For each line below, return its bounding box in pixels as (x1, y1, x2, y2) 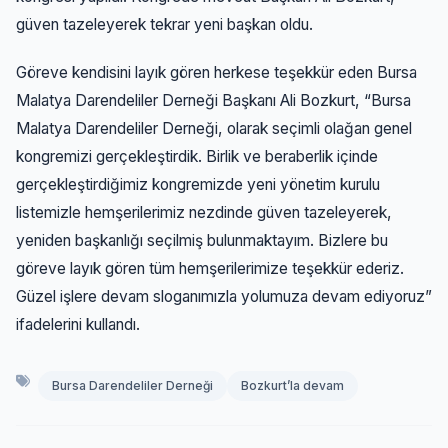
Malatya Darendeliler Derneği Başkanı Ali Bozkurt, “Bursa (16, 90, 411, 110)
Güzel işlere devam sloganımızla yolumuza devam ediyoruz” (16, 286, 432, 306)
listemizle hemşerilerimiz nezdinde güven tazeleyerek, (16, 202, 392, 222)
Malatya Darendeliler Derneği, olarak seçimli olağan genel (16, 118, 412, 138)
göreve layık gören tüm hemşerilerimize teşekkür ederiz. (16, 258, 404, 278)
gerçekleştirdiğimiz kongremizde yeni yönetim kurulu (16, 174, 380, 194)
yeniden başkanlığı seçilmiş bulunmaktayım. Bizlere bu (16, 230, 388, 250)
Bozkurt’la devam (241, 377, 344, 393)
